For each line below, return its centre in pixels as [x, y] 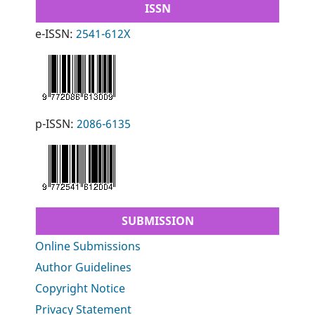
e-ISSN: [56, 33]
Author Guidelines [84, 267]
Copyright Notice [81, 288]
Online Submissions [88, 246]
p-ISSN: [56, 123]
